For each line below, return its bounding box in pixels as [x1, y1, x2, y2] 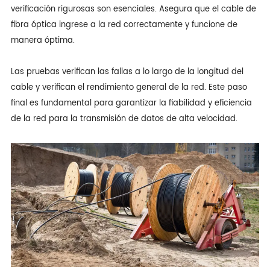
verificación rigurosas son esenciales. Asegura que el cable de [10, 2, 256, 16]
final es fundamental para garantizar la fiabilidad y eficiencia [10, 96, 252, 110]
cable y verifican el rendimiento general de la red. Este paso [10, 81, 247, 94]
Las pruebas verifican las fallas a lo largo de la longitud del [10, 65, 243, 78]
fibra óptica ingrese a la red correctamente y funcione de [10, 18, 237, 31]
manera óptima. [10, 34, 75, 47]
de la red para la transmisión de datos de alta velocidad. [10, 112, 237, 125]
